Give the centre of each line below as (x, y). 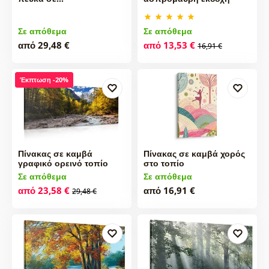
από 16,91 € (169, 191)
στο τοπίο (164, 163)
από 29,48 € (44, 45)
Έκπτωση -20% (44, 79)
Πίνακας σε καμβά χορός (194, 154)
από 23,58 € (44, 191)
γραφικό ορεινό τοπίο (63, 163)
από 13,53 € (169, 45)
